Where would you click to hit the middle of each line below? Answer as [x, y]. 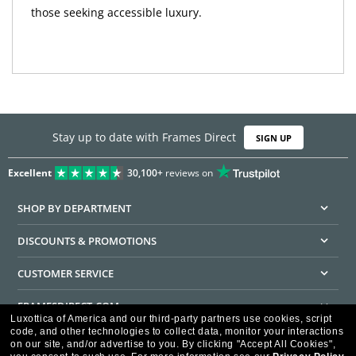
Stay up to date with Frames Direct [144, 137]
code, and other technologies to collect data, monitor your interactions [177, 331]
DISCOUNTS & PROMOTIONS [87, 241]
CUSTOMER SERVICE [66, 274]
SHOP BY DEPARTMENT [75, 209]
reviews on [188, 173]
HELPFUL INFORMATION [77, 339]
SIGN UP [274, 137]
